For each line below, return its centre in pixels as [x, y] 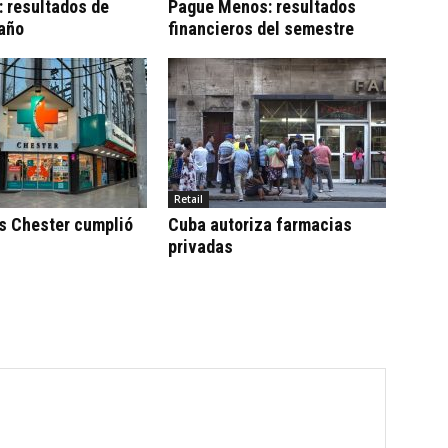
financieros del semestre [261, 28]
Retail [188, 198]
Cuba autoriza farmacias [260, 224]
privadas [200, 246]
